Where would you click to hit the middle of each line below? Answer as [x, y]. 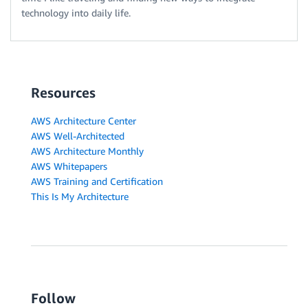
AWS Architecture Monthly [87, 151]
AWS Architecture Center [84, 121]
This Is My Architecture [80, 197]
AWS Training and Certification [97, 181]
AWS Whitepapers [69, 166]
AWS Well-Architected [78, 136]
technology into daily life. [76, 13]
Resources [63, 93]
